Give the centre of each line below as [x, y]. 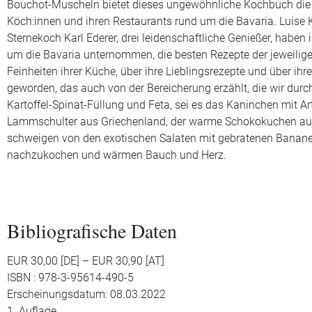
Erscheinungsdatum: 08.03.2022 [86, 295]
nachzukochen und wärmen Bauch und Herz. [117, 155]
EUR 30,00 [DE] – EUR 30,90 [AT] [86, 261]
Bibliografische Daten [92, 231]
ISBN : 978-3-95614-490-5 [70, 278]
